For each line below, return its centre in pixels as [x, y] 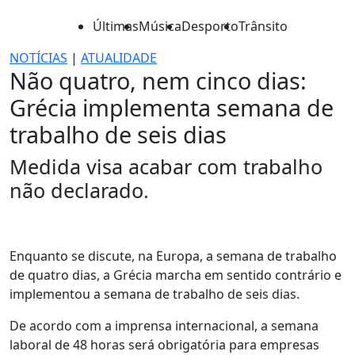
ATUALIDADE [119, 58]
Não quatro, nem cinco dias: [158, 80]
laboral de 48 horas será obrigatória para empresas [164, 345]
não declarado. [79, 190]
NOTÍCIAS [38, 58]
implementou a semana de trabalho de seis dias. [155, 294]
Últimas [116, 26]
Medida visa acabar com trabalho [166, 166]
